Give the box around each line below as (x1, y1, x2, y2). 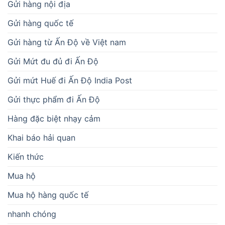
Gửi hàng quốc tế (8, 18, 73, 29)
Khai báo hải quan (8, 133, 75, 143)
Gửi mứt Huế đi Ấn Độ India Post (8, 75, 132, 86)
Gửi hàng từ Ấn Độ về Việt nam (8, 37, 126, 48)
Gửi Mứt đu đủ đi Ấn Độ (8, 56, 98, 67)
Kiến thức (8, 152, 44, 162)
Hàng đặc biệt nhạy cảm (8, 114, 100, 124)
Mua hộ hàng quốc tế (8, 190, 88, 200)
